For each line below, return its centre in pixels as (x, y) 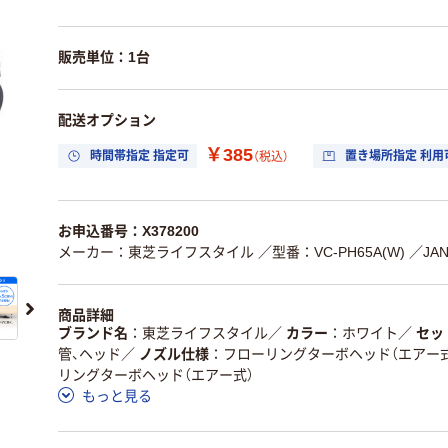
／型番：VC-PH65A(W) (331, 252)
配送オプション (107, 120)
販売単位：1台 (104, 57)
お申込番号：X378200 (128, 231)
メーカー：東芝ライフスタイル (156, 252)
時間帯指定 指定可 (139, 155)
